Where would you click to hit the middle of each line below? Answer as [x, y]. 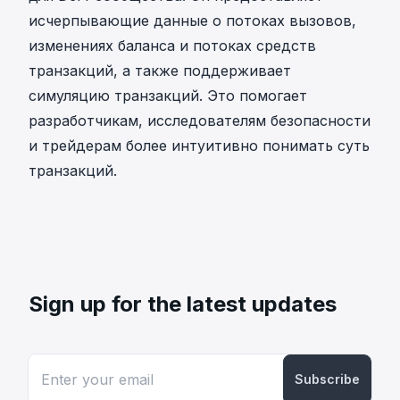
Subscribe [327, 379]
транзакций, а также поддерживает [160, 70]
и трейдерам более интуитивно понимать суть [199, 145]
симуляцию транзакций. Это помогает [168, 95]
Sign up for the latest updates [183, 304]
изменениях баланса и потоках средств [172, 45]
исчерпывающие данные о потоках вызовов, [192, 20]
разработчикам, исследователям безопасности [200, 120]
